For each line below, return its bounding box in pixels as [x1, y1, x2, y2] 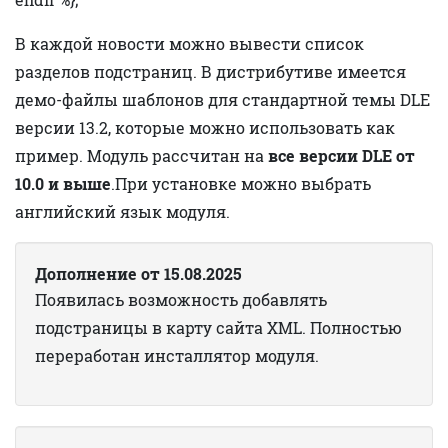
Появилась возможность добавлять [35, 288, 327, 310]
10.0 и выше [15, 172, 111, 194]
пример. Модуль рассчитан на [15, 144, 268, 166]
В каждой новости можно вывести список [15, 32, 364, 54]
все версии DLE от [268, 144, 415, 166]
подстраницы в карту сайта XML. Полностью [35, 316, 402, 338]
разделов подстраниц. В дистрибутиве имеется [15, 60, 406, 82]
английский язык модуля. [15, 200, 230, 222]
